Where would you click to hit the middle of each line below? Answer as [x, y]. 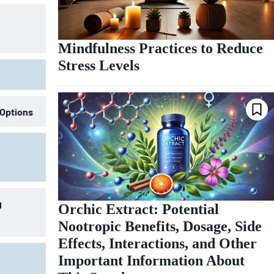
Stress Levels [98, 66]
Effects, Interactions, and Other [157, 243]
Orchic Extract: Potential [138, 209]
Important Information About [151, 260]
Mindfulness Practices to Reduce [160, 49]
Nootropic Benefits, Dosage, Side [160, 226]
